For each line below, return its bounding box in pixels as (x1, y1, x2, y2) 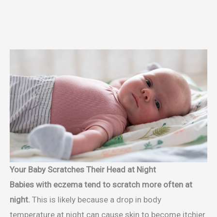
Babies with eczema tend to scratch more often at (10, 180, 192, 190)
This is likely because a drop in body (30, 195, 161, 205)
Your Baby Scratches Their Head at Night (10, 165, 156, 175)
